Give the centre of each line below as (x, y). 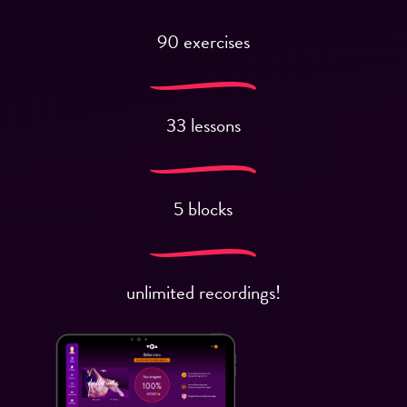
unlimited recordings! (203, 292)
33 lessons (203, 125)
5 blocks (203, 208)
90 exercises (203, 41)
